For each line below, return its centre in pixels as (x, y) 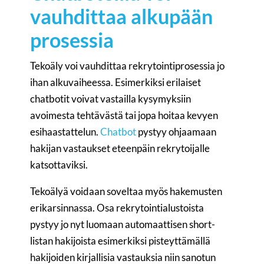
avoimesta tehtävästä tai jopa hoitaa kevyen (124, 115)
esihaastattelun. (65, 132)
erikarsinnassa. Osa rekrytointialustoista (117, 208)
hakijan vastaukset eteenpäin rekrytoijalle (120, 148)
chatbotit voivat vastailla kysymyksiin (111, 99)
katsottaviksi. (59, 165)
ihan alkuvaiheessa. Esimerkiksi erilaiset (116, 82)
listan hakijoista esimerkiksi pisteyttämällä (121, 241)
